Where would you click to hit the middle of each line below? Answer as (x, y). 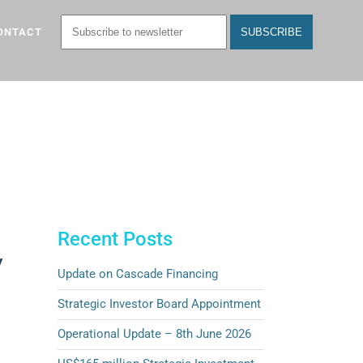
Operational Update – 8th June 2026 (154, 334)
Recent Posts (115, 239)
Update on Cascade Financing (138, 274)
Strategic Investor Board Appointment (159, 304)
